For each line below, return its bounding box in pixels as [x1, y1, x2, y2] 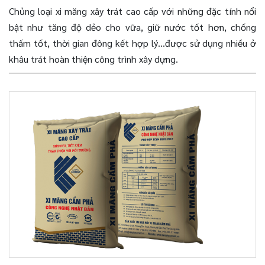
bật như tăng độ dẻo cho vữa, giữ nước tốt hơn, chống [9, 21, 256, 33]
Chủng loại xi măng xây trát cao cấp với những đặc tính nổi [9, 5, 256, 17]
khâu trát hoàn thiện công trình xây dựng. [9, 53, 180, 65]
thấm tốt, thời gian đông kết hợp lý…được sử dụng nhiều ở [9, 37, 256, 49]
